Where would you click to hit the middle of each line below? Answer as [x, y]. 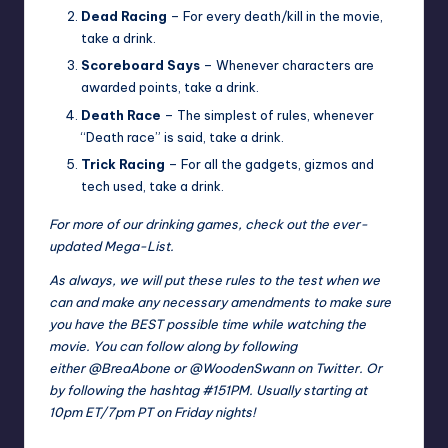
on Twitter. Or [338, 367]
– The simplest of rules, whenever [267, 114]
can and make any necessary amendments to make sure [220, 301]
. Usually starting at [308, 389]
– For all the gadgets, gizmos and [269, 163]
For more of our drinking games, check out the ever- [208, 223]
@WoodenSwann [241, 367]
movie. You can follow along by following [173, 345]
